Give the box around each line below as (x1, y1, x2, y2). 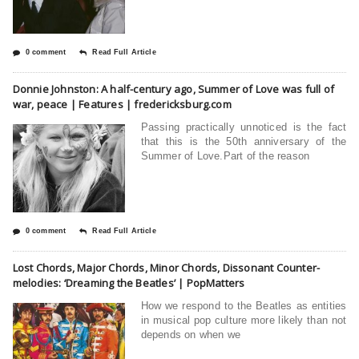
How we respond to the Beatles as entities (140, 299, 347, 312)
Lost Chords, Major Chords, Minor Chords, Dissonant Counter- (12, 260, 321, 275)
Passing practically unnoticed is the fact (140, 120, 347, 133)
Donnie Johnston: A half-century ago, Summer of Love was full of (12, 81, 334, 96)
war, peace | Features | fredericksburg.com (12, 96, 232, 111)
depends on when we (140, 328, 241, 341)
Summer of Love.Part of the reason (140, 149, 310, 162)
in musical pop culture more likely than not (140, 313, 347, 326)
